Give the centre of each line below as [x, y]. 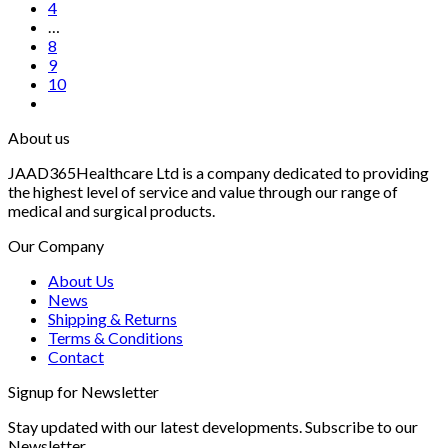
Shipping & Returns [112, 318]
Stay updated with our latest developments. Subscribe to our [213, 426]
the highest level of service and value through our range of [203, 191]
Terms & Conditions [115, 337]
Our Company [56, 245]
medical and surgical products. [111, 210]
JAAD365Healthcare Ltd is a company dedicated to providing [218, 172]
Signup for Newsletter [83, 391]
